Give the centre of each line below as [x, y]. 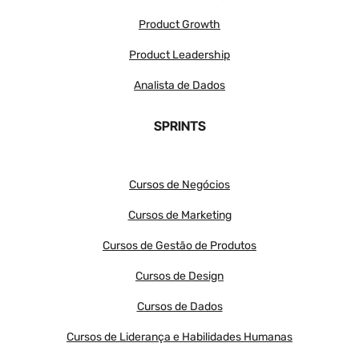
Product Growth [179, 25]
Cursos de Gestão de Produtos [179, 246]
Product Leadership [179, 55]
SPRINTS [179, 126]
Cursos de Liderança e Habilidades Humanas [179, 337]
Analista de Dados [179, 86]
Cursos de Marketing [179, 216]
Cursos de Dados [179, 307]
